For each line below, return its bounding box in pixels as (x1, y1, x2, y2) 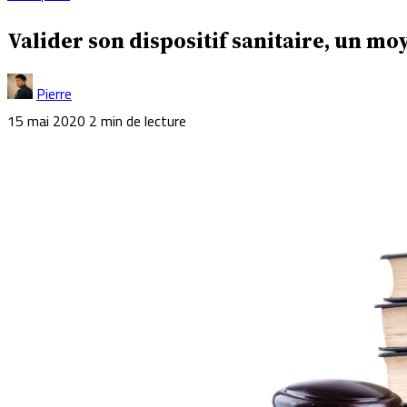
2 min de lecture (89, 106, 186, 134)
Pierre (36, 79, 72, 107)
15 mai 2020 (7, 106, 85, 134)
